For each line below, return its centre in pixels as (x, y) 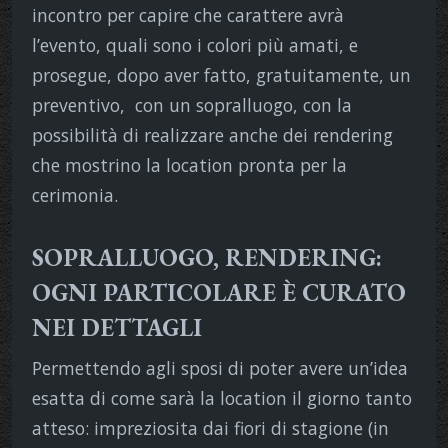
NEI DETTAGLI (117, 327)
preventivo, (78, 104)
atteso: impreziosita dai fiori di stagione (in (210, 427)
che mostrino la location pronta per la (189, 164)
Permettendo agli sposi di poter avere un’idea (220, 367)
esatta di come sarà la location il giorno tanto (222, 397)
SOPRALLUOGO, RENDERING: (207, 257)
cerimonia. (75, 194)
